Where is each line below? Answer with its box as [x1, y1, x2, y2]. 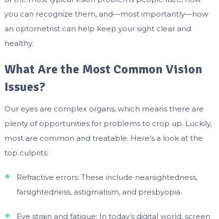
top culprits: [4, 148, 48, 157]
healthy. [4, 38, 33, 48]
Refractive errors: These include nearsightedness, [16, 172, 197, 182]
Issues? [4, 79, 45, 95]
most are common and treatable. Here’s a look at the [4, 133, 203, 143]
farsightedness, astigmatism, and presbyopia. [16, 187, 182, 197]
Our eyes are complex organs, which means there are [4, 104, 204, 113]
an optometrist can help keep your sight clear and [4, 23, 191, 33]
